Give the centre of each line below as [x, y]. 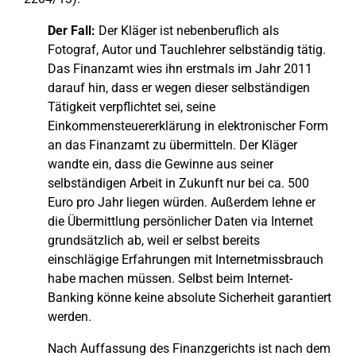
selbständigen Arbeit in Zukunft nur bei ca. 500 [178, 183]
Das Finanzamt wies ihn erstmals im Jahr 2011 [180, 69]
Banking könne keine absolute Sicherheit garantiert [190, 298]
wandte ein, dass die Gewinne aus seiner [161, 164]
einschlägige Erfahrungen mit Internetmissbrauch [186, 259]
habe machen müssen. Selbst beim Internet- [170, 279]
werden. [70, 317]
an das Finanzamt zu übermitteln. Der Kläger [172, 145]
